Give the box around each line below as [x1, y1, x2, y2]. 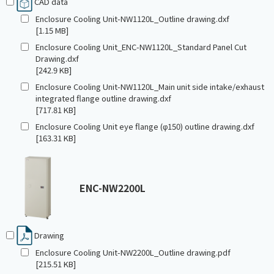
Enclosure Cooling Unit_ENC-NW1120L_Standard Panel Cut [35, 41, 246, 53]
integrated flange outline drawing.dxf [35, 92, 171, 105]
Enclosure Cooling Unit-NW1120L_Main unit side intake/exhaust [35, 81, 264, 93]
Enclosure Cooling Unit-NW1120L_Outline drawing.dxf [35, 13, 229, 25]
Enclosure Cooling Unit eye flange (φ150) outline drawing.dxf [35, 120, 254, 133]
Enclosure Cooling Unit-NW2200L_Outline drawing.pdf [35, 246, 231, 259]
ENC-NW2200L [80, 180, 146, 196]
